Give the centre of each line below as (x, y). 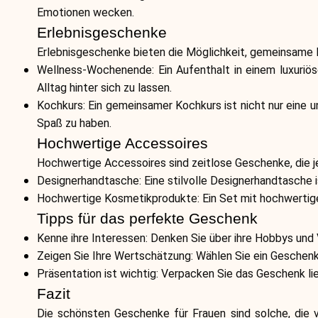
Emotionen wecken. (86, 12)
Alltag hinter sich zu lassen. (104, 88)
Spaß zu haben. (74, 123)
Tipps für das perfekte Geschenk (147, 219)
